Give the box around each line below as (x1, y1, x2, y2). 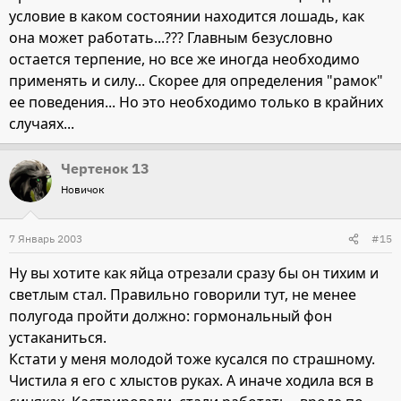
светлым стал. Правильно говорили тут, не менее (9, 285, 356, 305)
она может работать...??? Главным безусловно (9, 28, 333, 48)
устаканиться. (9, 328, 107, 348)
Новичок (61, 183, 105, 197)
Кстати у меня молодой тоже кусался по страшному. (9, 349, 375, 370)
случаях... (9, 114, 74, 134)
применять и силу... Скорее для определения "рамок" (9, 71, 383, 91)
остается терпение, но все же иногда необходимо (9, 49, 360, 70)
